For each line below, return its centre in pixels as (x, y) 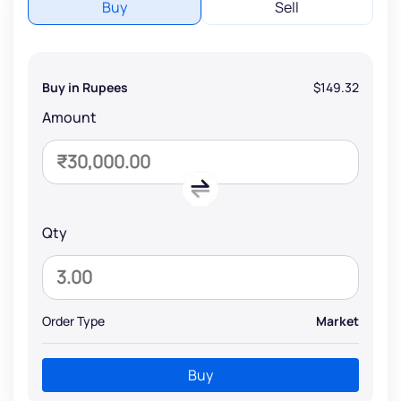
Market (337, 320)
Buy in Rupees (85, 87)
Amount (69, 117)
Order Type (73, 320)
